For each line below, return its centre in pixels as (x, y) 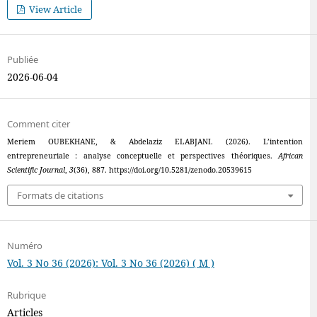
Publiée (22, 60)
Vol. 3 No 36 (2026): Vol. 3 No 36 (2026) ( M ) (110, 263)
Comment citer (38, 124)
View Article (55, 10)
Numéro (24, 245)
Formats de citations (60, 195)
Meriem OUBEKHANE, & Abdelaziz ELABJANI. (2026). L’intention (155, 142)
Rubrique (26, 295)
